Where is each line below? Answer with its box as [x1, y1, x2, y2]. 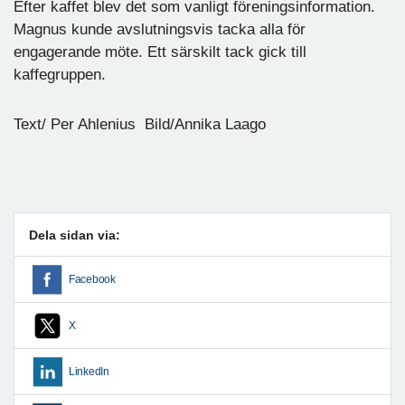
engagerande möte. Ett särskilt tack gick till [14, 42, 306, 61]
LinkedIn [69, 365, 109, 377]
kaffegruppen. [14, 65, 106, 83]
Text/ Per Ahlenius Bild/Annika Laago [14, 115, 266, 133]
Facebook [69, 273, 116, 285]
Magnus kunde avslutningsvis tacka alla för [14, 20, 306, 38]
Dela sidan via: [29, 227, 120, 242]
